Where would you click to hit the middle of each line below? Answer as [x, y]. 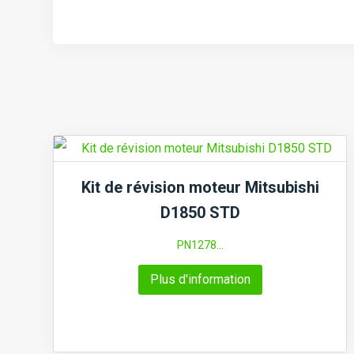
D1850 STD [200, 213]
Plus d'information [200, 280]
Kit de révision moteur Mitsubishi [200, 188]
